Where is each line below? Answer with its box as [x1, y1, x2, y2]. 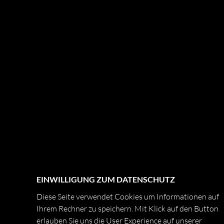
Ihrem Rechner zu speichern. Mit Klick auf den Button [36, 203, 218, 213]
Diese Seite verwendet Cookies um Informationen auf [36, 191, 219, 201]
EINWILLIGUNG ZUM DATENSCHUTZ [36, 174, 175, 184]
